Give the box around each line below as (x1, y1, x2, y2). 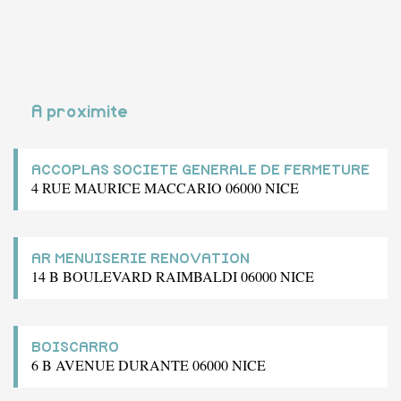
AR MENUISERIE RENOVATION (31, 251, 250, 266)
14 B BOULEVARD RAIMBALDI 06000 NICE (31, 266, 314, 286)
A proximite (31, 103, 128, 121)
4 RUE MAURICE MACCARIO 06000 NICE (31, 177, 299, 197)
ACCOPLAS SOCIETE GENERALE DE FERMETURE (31, 162, 370, 177)
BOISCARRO (31, 339, 119, 354)
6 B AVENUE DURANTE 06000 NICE (31, 354, 266, 374)
